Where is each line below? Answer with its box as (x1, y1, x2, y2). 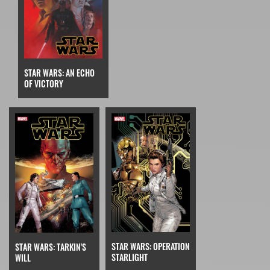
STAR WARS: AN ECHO (24, 66, 95, 80)
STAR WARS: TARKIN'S (15, 240, 86, 253)
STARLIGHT (111, 251, 148, 264)
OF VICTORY (24, 77, 63, 90)
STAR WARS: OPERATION (111, 240, 190, 253)
